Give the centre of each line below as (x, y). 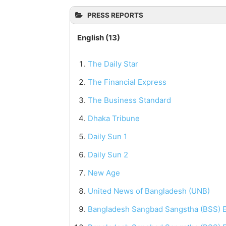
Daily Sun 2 (108, 155)
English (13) (99, 38)
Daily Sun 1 (107, 137)
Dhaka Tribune (114, 119)
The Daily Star (113, 64)
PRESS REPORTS (115, 15)
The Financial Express (127, 82)
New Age (104, 173)
